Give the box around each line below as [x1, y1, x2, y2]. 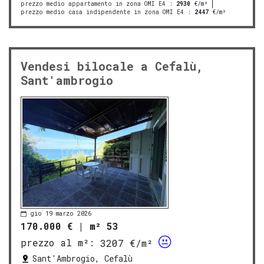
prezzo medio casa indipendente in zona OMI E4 [21, 8, 184, 16]
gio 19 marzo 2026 [30, 209, 91, 217]
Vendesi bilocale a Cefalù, [21, 58, 203, 74]
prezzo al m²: [21, 236, 94, 249]
